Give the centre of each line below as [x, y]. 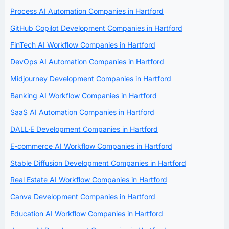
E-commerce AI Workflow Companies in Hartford [91, 146]
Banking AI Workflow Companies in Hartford [84, 96]
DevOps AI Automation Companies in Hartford [87, 62]
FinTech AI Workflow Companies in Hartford [83, 45]
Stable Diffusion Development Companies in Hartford [98, 163]
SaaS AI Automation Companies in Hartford [82, 112]
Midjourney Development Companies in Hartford [91, 79]
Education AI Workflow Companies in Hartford [87, 214]
